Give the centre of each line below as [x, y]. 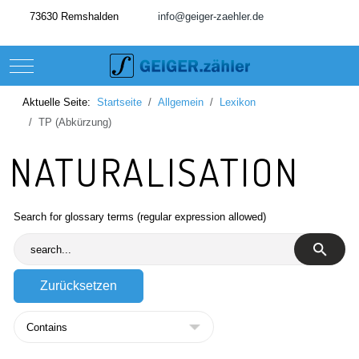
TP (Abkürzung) [75, 122]
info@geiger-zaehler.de [211, 16]
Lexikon [238, 102]
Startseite [119, 102]
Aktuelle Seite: [60, 102]
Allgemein [181, 102]
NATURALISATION [155, 171]
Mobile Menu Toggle [67, 64]
